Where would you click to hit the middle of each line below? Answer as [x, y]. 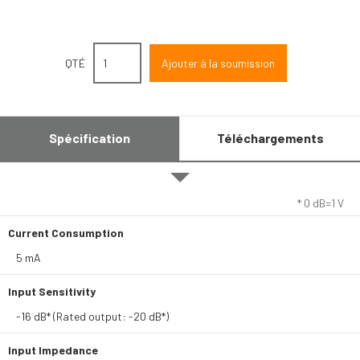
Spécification [90, 138]
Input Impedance [53, 350]
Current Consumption [66, 233]
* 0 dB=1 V [321, 203]
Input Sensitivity [52, 291]
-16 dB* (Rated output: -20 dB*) [92, 316]
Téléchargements [270, 138]
